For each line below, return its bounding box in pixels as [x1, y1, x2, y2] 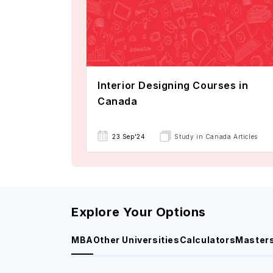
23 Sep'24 [112, 133, 146, 140]
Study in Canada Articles [174, 133, 258, 140]
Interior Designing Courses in [97, 79, 249, 91]
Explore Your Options [71, 205, 206, 219]
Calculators [179, 235, 236, 245]
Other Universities [93, 235, 180, 245]
